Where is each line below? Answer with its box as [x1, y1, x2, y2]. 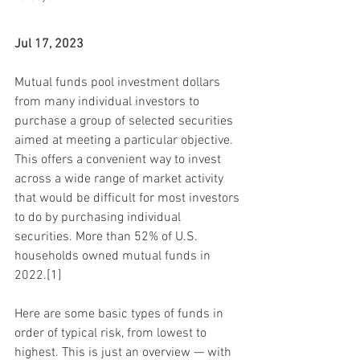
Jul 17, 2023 [14, 35, 84, 52]
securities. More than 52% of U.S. [14, 228, 201, 245]
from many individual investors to [14, 93, 202, 110]
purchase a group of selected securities [14, 112, 236, 129]
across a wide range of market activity [14, 170, 227, 187]
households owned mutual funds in [14, 247, 214, 264]
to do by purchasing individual [14, 209, 184, 226]
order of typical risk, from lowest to [14, 325, 210, 342]
